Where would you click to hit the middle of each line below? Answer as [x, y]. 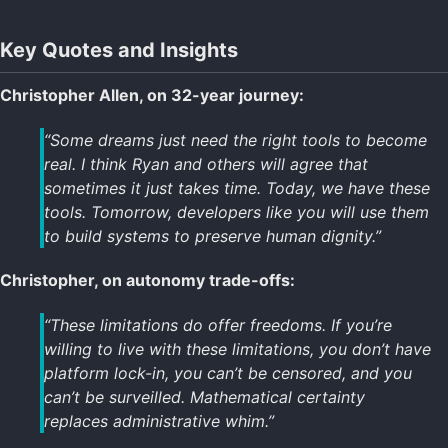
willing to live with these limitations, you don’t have [237, 349]
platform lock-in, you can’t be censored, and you [228, 373]
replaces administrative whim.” [159, 421]
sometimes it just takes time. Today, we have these [237, 187]
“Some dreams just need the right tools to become [235, 139]
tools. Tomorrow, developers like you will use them [236, 211]
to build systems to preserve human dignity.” [212, 235]
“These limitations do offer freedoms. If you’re [218, 325]
